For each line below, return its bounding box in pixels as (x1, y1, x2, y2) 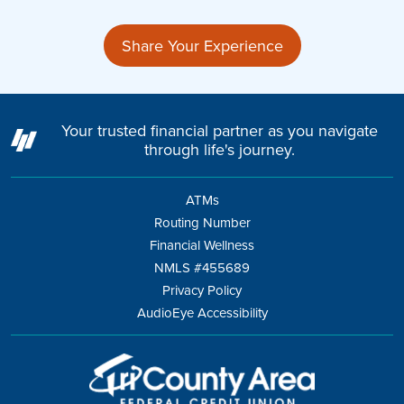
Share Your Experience (121, 34, 283, 57)
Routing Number (153, 213, 251, 232)
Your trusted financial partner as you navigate (61, 119, 379, 142)
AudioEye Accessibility (136, 303, 268, 322)
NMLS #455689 (154, 258, 250, 277)
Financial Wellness (150, 235, 254, 254)
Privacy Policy (162, 280, 242, 299)
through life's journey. (144, 138, 296, 161)
